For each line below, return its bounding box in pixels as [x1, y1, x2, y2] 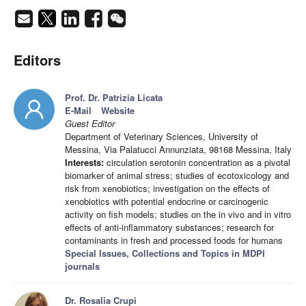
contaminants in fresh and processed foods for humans [65, 234, 283, 247]
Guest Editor [65, 117, 115, 130]
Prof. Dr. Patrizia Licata [65, 91, 163, 105]
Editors [14, 50, 61, 70]
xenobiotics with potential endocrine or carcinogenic [65, 195, 268, 208]
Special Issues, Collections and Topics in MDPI [65, 247, 265, 260]
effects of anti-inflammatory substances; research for [65, 221, 274, 234]
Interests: [65, 156, 104, 169]
